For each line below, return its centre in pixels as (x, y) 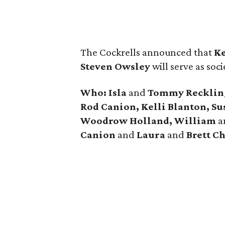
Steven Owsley (115, 66)
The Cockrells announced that (147, 52)
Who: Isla (104, 92)
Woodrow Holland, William (149, 121)
